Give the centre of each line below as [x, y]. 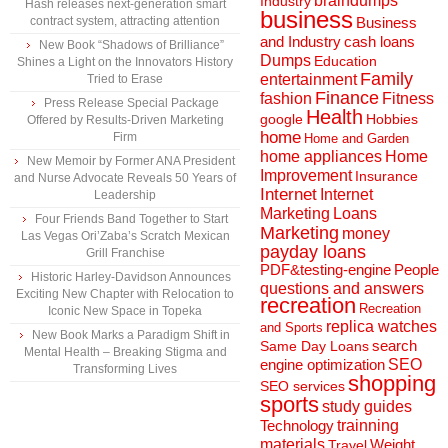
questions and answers [342, 288]
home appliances [321, 156]
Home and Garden [356, 138]
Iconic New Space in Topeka [125, 311]
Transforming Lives [125, 369]
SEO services [302, 386]
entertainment [308, 79]
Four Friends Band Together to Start [131, 219]
